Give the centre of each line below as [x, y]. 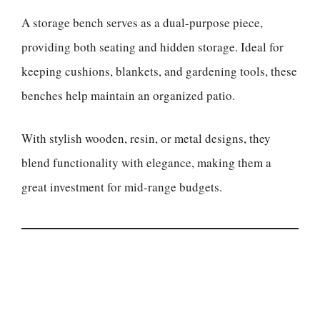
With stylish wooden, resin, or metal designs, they [146, 138]
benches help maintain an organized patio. [128, 95]
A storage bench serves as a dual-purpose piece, [142, 22]
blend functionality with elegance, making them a [146, 162]
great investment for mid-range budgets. [122, 186]
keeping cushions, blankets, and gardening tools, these [159, 71]
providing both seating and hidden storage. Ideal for [152, 47]
